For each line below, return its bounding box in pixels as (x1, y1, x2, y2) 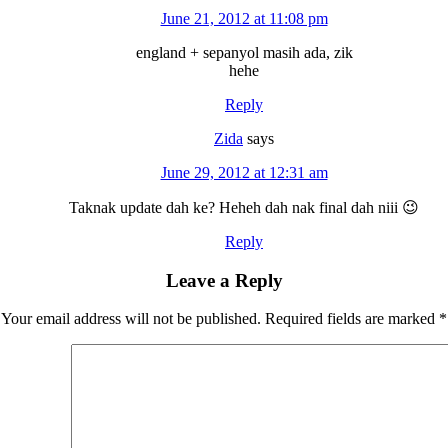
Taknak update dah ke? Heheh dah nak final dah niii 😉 (69, 198, 419, 216)
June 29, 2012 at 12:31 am (160, 163, 328, 181)
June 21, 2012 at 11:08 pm (160, 9, 328, 27)
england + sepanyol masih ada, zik (135, 43, 353, 61)
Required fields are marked (265, 310, 439, 328)
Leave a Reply (165, 269, 283, 291)
